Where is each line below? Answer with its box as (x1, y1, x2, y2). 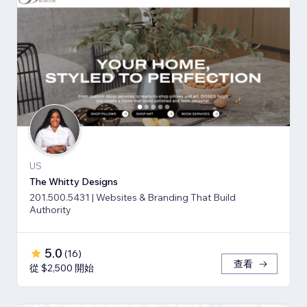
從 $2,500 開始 (29, 261, 94, 274)
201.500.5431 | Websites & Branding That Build (29, 191, 236, 204)
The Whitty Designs (29, 175, 118, 188)
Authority (29, 203, 71, 216)
